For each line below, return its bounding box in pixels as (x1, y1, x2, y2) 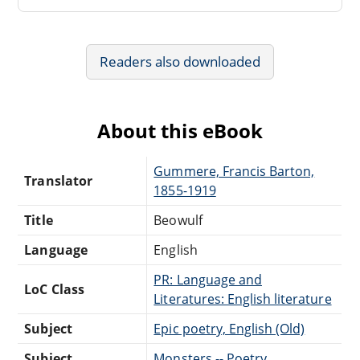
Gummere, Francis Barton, (153, 162, 315, 180)
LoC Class (24, 280, 84, 298)
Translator (24, 171, 92, 190)
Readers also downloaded (99, 51, 261, 71)
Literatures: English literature (153, 289, 332, 308)
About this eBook (97, 117, 263, 144)
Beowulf (153, 211, 202, 229)
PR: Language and (153, 270, 262, 288)
